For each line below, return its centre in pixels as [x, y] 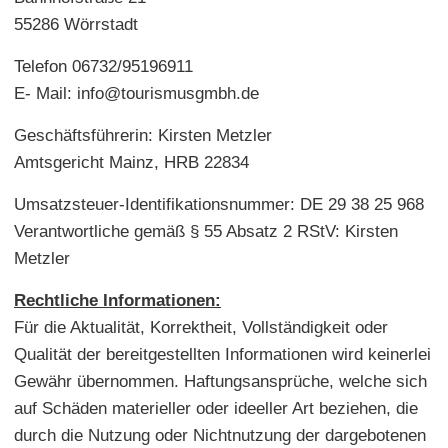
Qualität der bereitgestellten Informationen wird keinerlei [222, 354]
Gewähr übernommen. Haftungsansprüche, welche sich [220, 381]
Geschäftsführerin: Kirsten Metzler [143, 135]
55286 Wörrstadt [76, 24]
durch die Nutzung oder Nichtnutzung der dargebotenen [220, 435]
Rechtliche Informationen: [117, 300]
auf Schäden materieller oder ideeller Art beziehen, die [216, 408]
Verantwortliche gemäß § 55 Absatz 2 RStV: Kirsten [206, 231]
